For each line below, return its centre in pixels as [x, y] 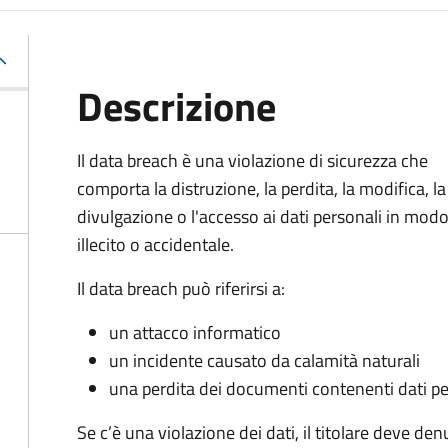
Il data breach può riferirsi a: [181, 288]
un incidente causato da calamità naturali [264, 360]
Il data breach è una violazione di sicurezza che [252, 160]
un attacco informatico [195, 332]
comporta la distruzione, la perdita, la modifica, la [261, 188]
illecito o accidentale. [155, 244]
